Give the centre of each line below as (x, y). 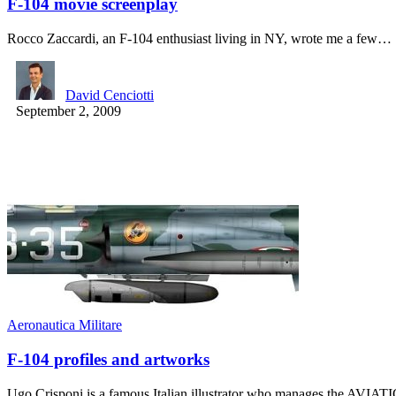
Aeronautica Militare (65, 325)
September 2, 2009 (69, 111)
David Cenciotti (110, 95)
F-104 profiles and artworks (108, 359)
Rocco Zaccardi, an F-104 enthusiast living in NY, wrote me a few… (199, 39)
